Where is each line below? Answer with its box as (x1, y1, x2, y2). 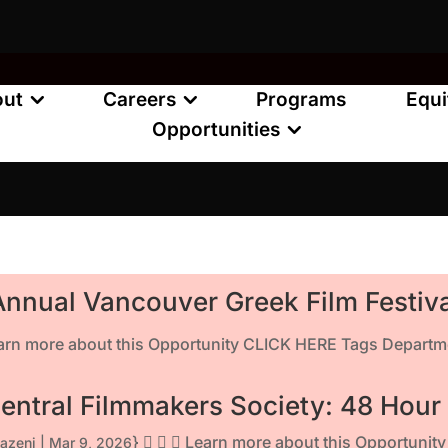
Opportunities (151, 118, 280, 142)
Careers (103, 88, 177, 112)
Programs (256, 88, 347, 112)
